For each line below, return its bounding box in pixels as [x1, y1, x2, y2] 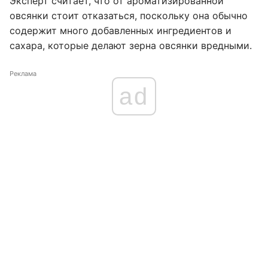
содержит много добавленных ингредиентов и [10, 25, 232, 36]
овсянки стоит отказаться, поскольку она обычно [10, 10, 248, 22]
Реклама [10, 69, 36, 78]
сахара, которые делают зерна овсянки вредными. [10, 39, 252, 51]
